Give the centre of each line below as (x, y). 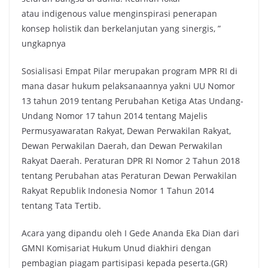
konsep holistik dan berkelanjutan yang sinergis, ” (121, 29)
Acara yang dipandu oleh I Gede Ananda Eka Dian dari (130, 233)
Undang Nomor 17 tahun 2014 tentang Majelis (115, 116)
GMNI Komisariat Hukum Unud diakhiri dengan (116, 248)
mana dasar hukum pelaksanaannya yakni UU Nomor (128, 86)
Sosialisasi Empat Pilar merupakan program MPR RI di (130, 71)
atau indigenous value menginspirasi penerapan (119, 14)
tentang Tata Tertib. (61, 206)
